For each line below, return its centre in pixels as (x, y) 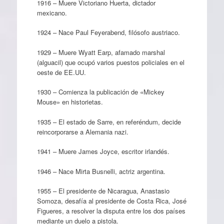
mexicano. (52, 12)
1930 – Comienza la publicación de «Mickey (100, 92)
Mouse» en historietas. (70, 102)
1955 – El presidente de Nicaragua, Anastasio (103, 191)
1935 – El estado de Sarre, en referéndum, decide (109, 121)
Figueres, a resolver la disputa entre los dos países (111, 211)
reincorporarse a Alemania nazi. (82, 131)
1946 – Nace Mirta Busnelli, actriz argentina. (101, 171)
